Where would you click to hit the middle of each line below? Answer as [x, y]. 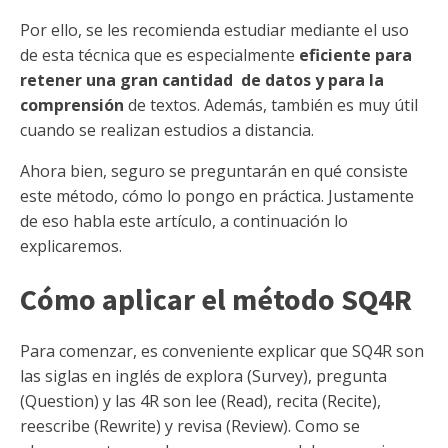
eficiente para [355, 55]
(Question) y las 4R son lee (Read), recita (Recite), [200, 401]
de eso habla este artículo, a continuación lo [184, 221]
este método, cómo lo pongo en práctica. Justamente [217, 196]
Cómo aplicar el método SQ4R [216, 299]
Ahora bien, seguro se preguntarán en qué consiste [214, 171]
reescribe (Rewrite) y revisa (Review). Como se [190, 426]
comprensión [72, 105]
